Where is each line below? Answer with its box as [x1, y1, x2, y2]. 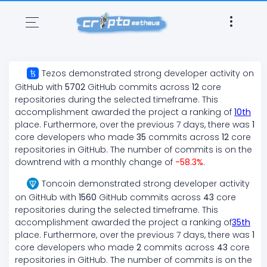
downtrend [15, 156, 61, 169]
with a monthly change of [61, 156, 175, 169]
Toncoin [42, 178, 76, 190]
